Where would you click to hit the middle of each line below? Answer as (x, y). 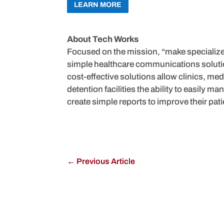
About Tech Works (103, 39)
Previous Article (106, 161)
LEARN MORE (98, 5)
